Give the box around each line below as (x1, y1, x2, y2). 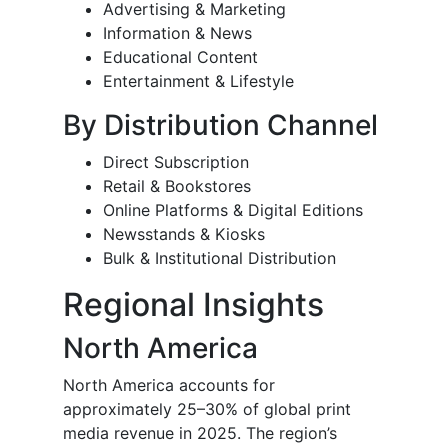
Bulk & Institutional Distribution (103, 248, 336, 269)
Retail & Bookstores (103, 176, 251, 197)
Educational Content (103, 47, 258, 68)
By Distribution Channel (63, 108, 378, 143)
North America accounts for (63, 375, 275, 396)
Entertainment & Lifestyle (103, 71, 294, 92)
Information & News (103, 23, 252, 44)
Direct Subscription (103, 152, 249, 173)
